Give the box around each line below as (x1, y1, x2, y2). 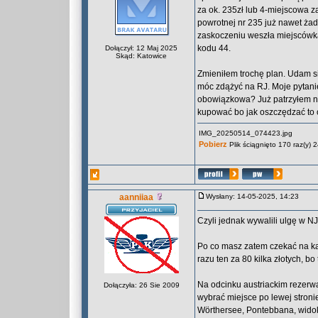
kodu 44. (197, 43, 231, 53)
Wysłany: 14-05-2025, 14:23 (206, 192, 305, 200)
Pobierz (199, 140, 227, 148)
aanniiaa (119, 192, 153, 202)
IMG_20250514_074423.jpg (199, 129, 292, 137)
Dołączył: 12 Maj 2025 (105, 44, 177, 52)
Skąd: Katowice (116, 52, 167, 60)
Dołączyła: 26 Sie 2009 (103, 281, 180, 289)
